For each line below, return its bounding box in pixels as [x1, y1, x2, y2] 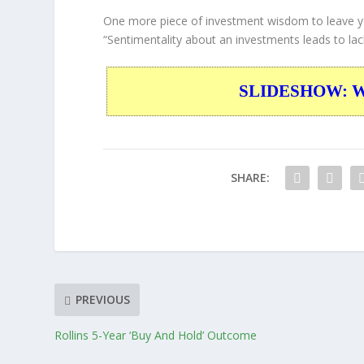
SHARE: [230, 169, 270, 185]
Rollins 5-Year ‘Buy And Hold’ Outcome [54, 327, 258, 343]
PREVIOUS [76, 292, 131, 308]
